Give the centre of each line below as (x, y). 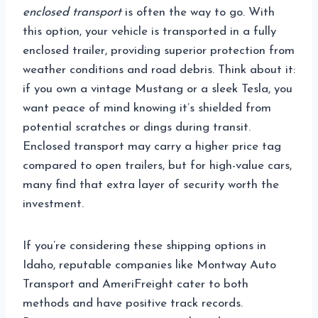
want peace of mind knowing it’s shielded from (147, 109)
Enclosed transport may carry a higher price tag (152, 147)
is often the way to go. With (198, 13)
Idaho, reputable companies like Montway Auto (149, 265)
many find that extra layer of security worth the (151, 185)
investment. (53, 204)
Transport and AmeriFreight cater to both (136, 285)
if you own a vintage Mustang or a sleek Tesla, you (158, 89)
